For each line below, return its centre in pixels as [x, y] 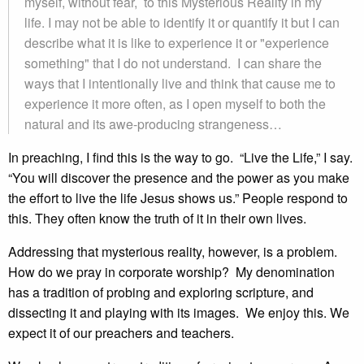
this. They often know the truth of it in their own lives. [157, 218]
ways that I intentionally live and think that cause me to [180, 83]
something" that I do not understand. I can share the [173, 63]
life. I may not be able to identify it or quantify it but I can [182, 22]
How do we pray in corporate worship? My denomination [171, 272]
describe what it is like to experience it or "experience [177, 43]
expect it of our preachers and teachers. [121, 333]
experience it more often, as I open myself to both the [175, 104]
